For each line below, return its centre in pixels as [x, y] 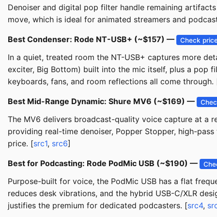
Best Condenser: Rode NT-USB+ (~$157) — [92, 39]
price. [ [21, 144]
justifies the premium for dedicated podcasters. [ [98, 206]
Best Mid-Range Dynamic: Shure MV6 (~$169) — [102, 101]
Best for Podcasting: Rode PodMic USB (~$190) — [104, 163]
